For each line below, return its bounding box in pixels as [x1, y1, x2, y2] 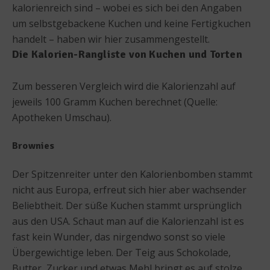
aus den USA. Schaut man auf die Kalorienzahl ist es [12, 214, 244, 228]
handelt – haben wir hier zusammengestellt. [12, 32, 210, 46]
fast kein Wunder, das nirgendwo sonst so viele [12, 230, 225, 243]
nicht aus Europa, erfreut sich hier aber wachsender [12, 183, 246, 196]
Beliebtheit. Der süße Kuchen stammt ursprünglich [12, 198, 242, 212]
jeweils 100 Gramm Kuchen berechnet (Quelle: [12, 95, 218, 108]
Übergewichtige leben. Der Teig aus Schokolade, [12, 245, 231, 259]
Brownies [12, 139, 55, 152]
